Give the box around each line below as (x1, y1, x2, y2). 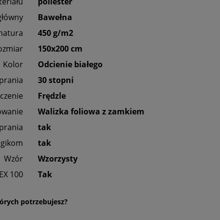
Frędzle (38, 90, 66, 102)
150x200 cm (38, 43, 82, 55)
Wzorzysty (38, 153, 78, 165)
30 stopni (38, 75, 74, 86)
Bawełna (38, 12, 72, 23)
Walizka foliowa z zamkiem (38, 106, 144, 117)
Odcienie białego (38, 59, 103, 70)
